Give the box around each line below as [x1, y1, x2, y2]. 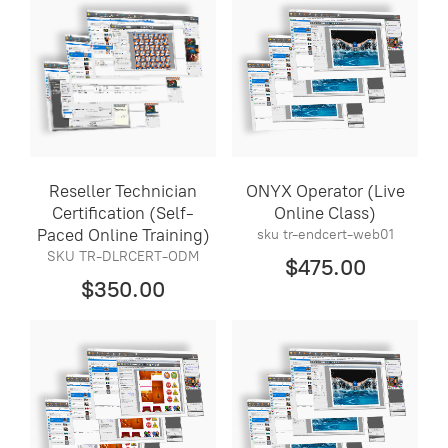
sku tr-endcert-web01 [256, 226, 394, 244]
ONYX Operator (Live [245, 180, 405, 201]
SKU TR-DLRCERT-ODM [47, 248, 200, 266]
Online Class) [274, 202, 377, 223]
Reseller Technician [49, 180, 198, 201]
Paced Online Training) [36, 224, 210, 245]
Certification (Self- [52, 202, 195, 223]
